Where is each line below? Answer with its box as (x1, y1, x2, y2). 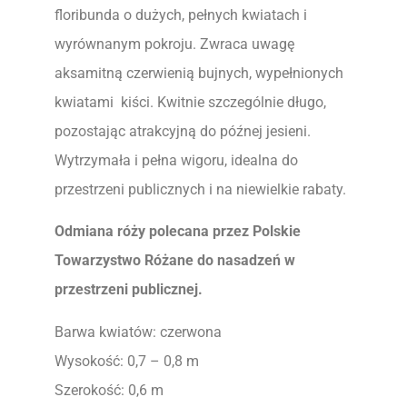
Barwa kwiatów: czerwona (55, 323, 222, 341)
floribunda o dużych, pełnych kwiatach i (55, 6, 307, 24)
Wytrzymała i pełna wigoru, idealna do (55, 152, 298, 169)
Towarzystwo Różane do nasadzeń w (55, 252, 295, 270)
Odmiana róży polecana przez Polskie (55, 223, 301, 241)
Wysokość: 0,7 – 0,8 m (55, 352, 199, 370)
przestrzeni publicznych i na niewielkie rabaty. (55, 181, 346, 198)
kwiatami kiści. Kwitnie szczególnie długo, (55, 94, 326, 111)
